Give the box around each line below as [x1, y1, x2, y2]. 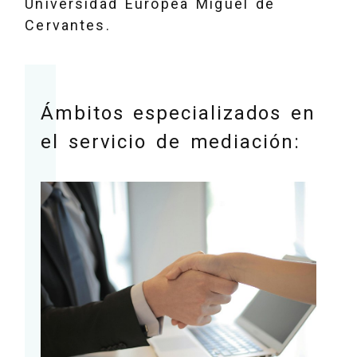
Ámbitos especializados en [41, 101, 316, 124]
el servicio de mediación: [41, 130, 300, 153]
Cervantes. [25, 17, 111, 33]
